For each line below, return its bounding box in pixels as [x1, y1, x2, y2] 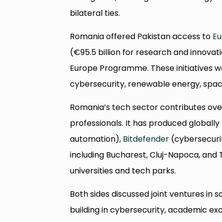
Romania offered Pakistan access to [70, 30, 213, 42]
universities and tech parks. [70, 165, 176, 176]
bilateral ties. [70, 7, 120, 19]
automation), [70, 133, 123, 145]
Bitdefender [123, 133, 169, 145]
